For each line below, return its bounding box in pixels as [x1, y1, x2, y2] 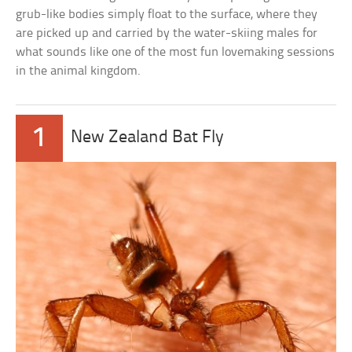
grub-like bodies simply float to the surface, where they [16, 7, 318, 21]
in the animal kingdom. [16, 64, 141, 78]
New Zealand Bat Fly [71, 128, 225, 147]
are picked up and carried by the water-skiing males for [16, 26, 318, 40]
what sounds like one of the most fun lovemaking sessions [16, 45, 335, 59]
